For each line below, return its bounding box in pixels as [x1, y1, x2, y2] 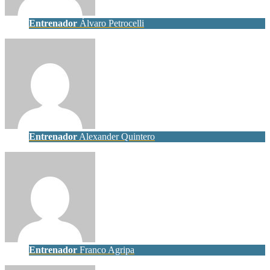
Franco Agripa [77, 244, 134, 255]
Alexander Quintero [77, 131, 155, 142]
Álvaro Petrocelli [77, 17, 144, 28]
